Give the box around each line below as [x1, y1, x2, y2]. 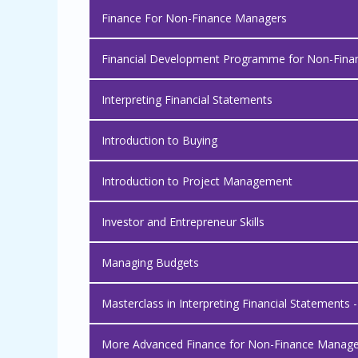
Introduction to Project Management [101, 173, 292, 189]
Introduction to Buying [101, 133, 217, 148]
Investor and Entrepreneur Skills [101, 214, 265, 229]
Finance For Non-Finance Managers [101, 10, 287, 26]
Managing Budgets [101, 255, 199, 270]
